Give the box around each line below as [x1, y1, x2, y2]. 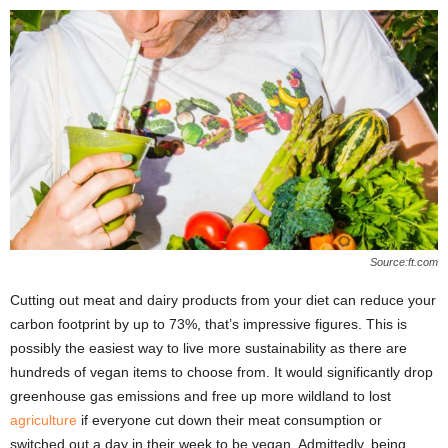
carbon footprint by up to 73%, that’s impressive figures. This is [10, 316, 407, 333]
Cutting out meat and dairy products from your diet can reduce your [10, 292, 436, 309]
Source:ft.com [370, 256, 438, 269]
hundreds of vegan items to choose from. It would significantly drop [10, 364, 433, 381]
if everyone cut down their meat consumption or [77, 412, 382, 429]
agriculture [10, 412, 77, 429]
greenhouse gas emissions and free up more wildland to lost [10, 388, 391, 405]
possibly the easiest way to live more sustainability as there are [10, 340, 407, 357]
